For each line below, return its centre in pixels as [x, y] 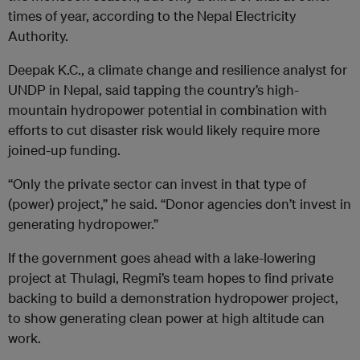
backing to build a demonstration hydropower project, [173, 298]
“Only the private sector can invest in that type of [157, 184]
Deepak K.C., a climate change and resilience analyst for [178, 70]
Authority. [38, 36]
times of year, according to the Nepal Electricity [152, 16]
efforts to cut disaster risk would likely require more [164, 130]
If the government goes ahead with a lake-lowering [162, 258]
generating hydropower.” [83, 224]
